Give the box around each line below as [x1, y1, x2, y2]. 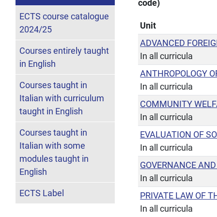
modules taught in [19, 153, 89, 164]
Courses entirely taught [19, 45, 109, 56]
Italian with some [19, 140, 85, 151]
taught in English [19, 106, 83, 116]
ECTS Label [19, 187, 64, 198]
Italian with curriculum [19, 93, 104, 103]
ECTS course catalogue [19, 11, 109, 21]
